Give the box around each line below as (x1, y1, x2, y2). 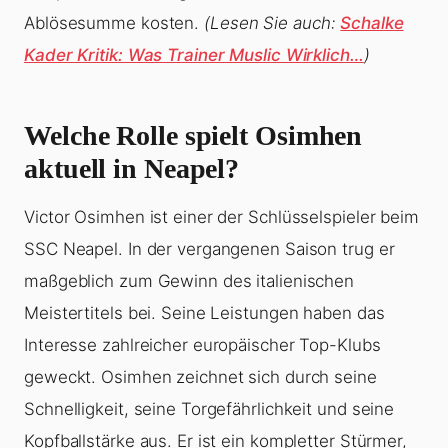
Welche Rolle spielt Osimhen (24, 120, 363, 152)
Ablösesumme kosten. (24, 13, 204, 34)
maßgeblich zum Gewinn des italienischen (24, 271, 355, 292)
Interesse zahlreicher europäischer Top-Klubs (24, 335, 381, 356)
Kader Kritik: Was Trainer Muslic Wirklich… (24, 45, 364, 66)
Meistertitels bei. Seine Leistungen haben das (24, 303, 385, 324)
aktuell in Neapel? (24, 153, 240, 185)
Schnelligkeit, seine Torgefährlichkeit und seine (24, 399, 395, 420)
